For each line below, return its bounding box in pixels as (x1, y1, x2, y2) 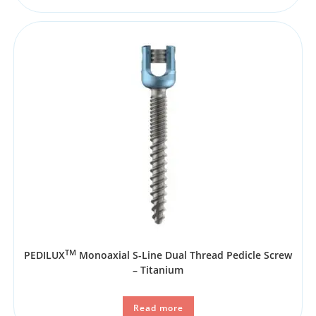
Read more (133, 302, 183, 315)
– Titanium (133, 263, 183, 277)
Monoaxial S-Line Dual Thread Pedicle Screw (76, 248, 292, 262)
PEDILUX (24, 248, 65, 262)
